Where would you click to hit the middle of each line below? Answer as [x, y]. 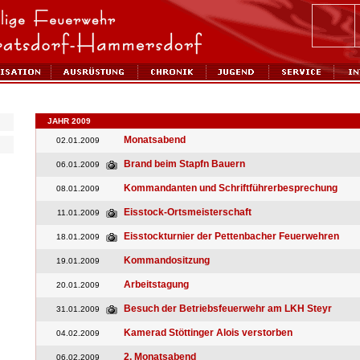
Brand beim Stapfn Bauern [184, 164]
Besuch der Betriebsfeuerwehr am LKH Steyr [228, 309]
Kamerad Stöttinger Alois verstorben [208, 333]
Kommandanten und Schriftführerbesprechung [231, 188]
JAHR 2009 [69, 121]
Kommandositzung [167, 260]
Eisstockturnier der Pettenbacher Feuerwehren [231, 236]
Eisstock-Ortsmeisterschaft [188, 212]
